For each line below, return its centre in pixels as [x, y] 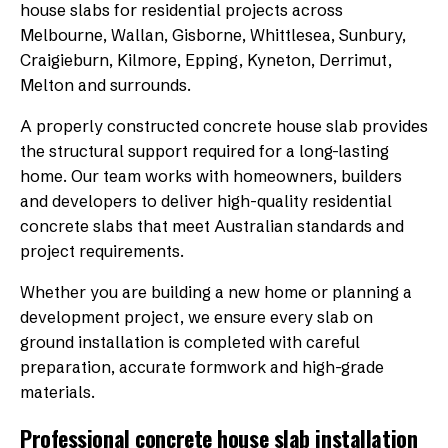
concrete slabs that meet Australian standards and [212, 225]
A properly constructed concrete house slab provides [224, 125]
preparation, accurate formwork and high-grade [202, 366]
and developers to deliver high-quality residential [206, 200]
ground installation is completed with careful [190, 341]
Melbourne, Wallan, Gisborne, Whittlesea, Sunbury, [213, 34]
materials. [57, 391]
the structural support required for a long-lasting [204, 150]
